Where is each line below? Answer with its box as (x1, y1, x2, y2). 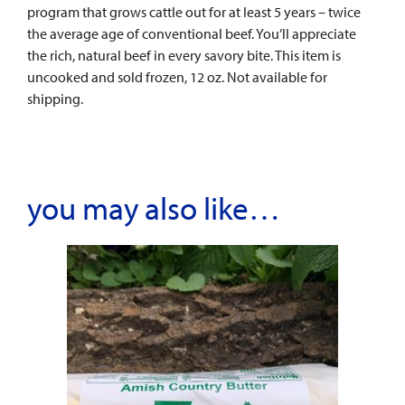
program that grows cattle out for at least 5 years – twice (27, 3, 361, 22)
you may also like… (27, 187, 280, 229)
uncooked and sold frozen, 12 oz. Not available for (27, 68, 327, 87)
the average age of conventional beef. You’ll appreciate (27, 24, 356, 43)
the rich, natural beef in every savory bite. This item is (27, 46, 341, 65)
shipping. (27, 89, 83, 108)
